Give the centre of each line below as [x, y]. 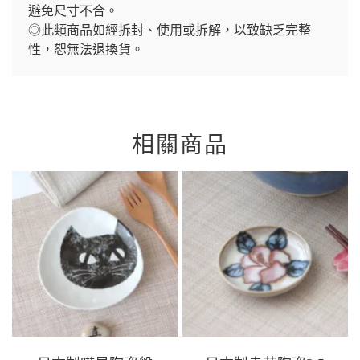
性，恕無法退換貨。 [86, 49]
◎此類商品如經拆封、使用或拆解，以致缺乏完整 [170, 30]
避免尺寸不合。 [73, 10]
